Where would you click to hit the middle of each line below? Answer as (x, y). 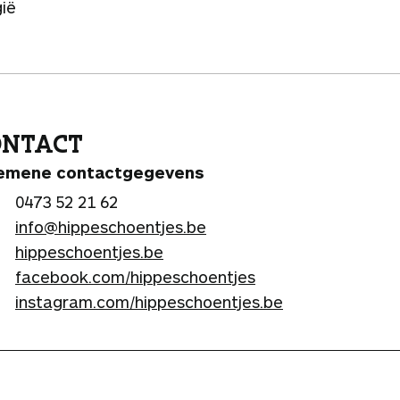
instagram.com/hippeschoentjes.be (149, 301)
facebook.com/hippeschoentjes (135, 276)
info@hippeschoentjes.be (111, 226)
